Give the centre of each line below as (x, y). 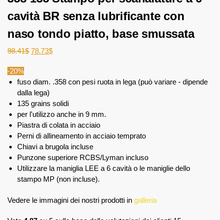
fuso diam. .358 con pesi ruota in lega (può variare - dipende (112, 82)
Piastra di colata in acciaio (59, 125)
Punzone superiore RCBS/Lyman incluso (83, 158)
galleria (145, 200)
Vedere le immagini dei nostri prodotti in (71, 200)
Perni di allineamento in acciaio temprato (82, 136)
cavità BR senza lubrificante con (96, 16)
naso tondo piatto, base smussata (101, 34)
